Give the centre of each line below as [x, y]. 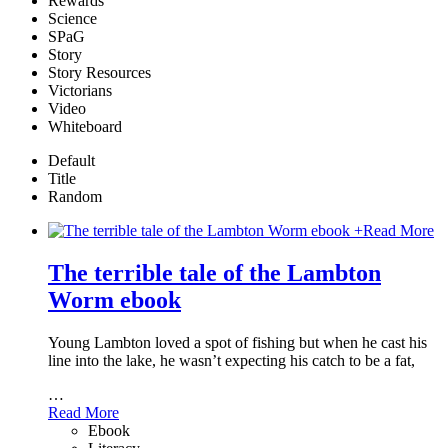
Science [72, 19]
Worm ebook [114, 299]
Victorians [80, 91]
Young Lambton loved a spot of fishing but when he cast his [237, 342]
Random [75, 197]
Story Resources [99, 73]
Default [71, 161]
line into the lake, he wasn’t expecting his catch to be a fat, [231, 360]
